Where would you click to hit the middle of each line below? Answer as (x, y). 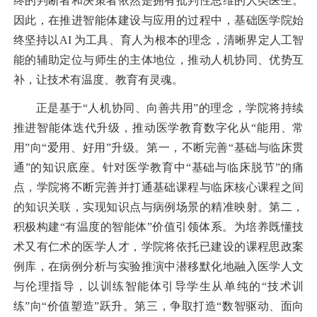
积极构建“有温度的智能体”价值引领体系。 (123, 226)
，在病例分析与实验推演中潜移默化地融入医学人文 (170, 266)
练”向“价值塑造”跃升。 (74, 306)
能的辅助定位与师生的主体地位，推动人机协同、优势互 (158, 60)
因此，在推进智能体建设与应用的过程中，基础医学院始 (158, 21)
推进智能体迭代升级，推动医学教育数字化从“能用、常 (158, 127)
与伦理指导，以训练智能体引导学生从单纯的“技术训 (158, 286)
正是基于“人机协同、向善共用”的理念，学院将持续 (170, 108)
